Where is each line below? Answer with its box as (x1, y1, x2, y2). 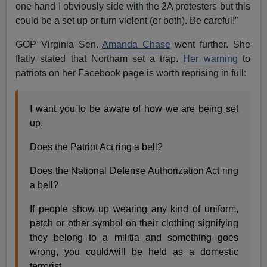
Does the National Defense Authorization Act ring (30, 165, 238, 176)
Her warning (183, 53, 238, 64)
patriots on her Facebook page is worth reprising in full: (15, 67, 247, 78)
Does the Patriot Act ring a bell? (30, 141, 163, 152)
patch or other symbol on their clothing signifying (30, 218, 238, 228)
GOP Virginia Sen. (15, 39, 103, 49)
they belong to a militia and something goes (30, 232, 238, 243)
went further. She (170, 39, 250, 49)
